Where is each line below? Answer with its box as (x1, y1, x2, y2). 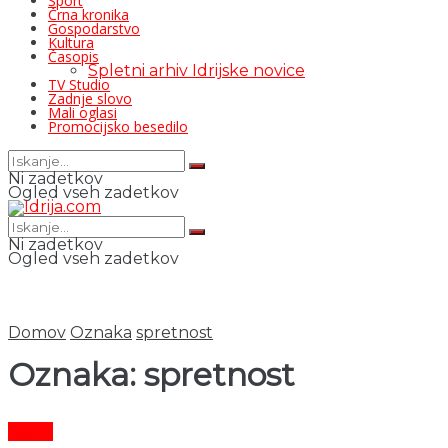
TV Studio (48, 75, 110, 94)
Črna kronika (48, 5, 129, 24)
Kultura (48, 33, 94, 52)
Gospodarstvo (48, 19, 140, 38)
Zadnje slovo (48, 89, 132, 108)
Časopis (48, 47, 99, 66)
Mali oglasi (48, 103, 117, 122)
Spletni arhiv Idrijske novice (88, 61, 305, 80)
